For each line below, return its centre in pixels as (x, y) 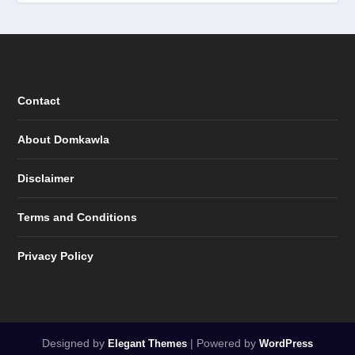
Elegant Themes (147, 343)
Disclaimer (46, 178)
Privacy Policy (56, 256)
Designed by (75, 343)
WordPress (286, 343)
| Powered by (223, 343)
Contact (39, 100)
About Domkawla (64, 139)
